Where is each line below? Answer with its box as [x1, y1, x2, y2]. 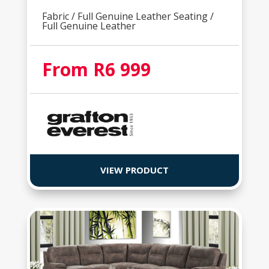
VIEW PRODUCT [100, 163, 169, 176]
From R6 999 [41, 56, 151, 82]
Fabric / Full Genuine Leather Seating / [41, 9, 214, 23]
